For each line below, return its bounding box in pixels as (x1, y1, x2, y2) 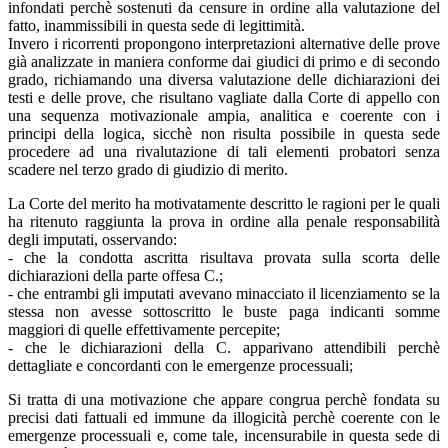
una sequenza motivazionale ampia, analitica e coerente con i (8, 106, 440, 124)
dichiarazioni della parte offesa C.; (8, 266, 223, 284)
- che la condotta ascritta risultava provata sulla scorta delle (8, 248, 440, 266)
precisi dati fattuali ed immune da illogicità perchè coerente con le (8, 408, 440, 426)
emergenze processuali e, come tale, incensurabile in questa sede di (8, 426, 440, 444)
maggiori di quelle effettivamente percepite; (8, 320, 280, 338)
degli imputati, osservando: (8, 230, 177, 248)
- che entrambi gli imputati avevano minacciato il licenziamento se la (8, 284, 440, 302)
